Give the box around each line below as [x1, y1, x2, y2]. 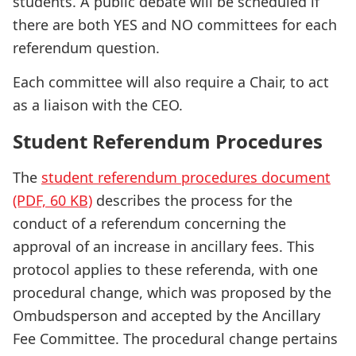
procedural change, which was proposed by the [13, 283, 331, 302]
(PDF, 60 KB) [13, 191, 92, 210]
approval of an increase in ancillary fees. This [13, 237, 315, 256]
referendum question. [13, 38, 160, 57]
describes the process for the [92, 191, 292, 210]
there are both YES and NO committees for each [13, 15, 337, 34]
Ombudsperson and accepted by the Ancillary [13, 306, 320, 325]
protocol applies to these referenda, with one [13, 260, 318, 279]
